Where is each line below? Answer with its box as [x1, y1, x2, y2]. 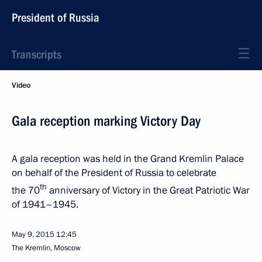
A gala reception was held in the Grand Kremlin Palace [12, 152, 244, 166]
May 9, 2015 [12, 229, 54, 240]
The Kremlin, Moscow [12, 242, 81, 253]
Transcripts [12, 47, 61, 61]
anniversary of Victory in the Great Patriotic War [47, 183, 250, 197]
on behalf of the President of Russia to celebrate [12, 166, 216, 180]
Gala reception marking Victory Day [12, 113, 201, 129]
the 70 [12, 183, 40, 197]
